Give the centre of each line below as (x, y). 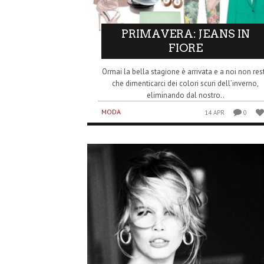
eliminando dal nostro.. (185, 95)
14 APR (215, 112)
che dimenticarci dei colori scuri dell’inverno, (186, 83)
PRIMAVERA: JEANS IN (185, 34)
